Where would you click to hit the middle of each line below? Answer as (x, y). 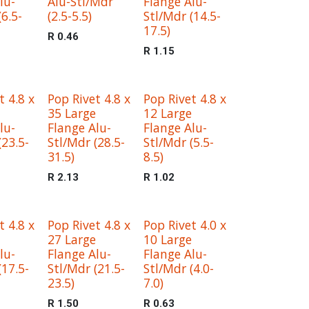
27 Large (71, 239)
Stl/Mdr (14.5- (182, 16)
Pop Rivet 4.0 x (185, 225)
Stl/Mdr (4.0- (178, 268)
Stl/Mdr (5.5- (178, 142)
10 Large (167, 239)
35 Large (71, 113)
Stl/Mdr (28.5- (86, 142)
